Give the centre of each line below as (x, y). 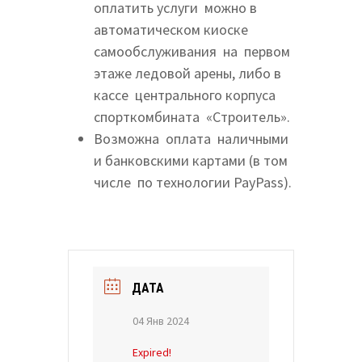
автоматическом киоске (170, 30)
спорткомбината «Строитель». (192, 117)
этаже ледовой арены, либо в (187, 74)
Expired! (152, 353)
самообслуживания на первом (192, 52)
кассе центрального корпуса (184, 95)
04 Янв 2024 (160, 321)
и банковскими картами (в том (190, 161)
